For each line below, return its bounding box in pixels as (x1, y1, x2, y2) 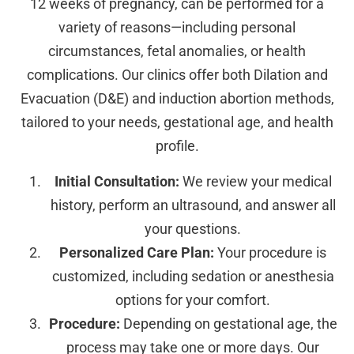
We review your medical (179, 172, 332, 190)
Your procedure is (214, 243, 326, 261)
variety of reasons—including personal (58, 19, 296, 36)
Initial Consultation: (54, 172, 179, 190)
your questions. (145, 220, 241, 237)
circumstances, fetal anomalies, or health (48, 43, 306, 60)
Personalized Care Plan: (59, 243, 214, 261)
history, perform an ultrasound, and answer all (50, 196, 336, 213)
